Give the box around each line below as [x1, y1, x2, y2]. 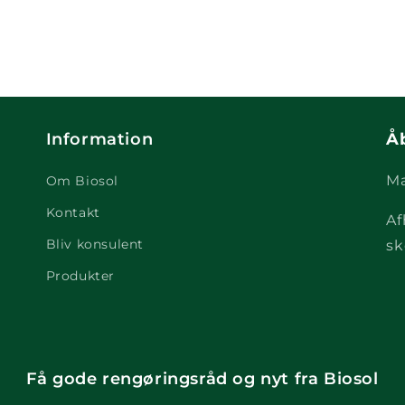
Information [45, 129, 154, 150]
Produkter [45, 268, 116, 285]
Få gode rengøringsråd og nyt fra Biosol [26, 369, 379, 390]
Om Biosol [45, 173, 119, 190]
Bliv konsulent [45, 236, 145, 253]
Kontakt [45, 204, 100, 221]
